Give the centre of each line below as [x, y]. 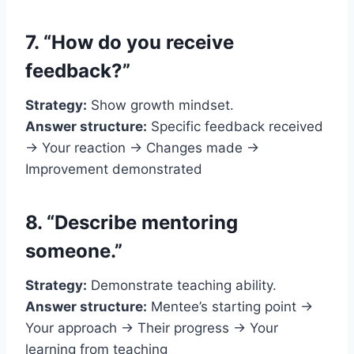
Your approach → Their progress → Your [152, 328]
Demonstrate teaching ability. [182, 285]
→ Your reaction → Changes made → [142, 147]
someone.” [74, 250]
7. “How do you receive [130, 42]
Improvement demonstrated [114, 169]
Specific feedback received [235, 126]
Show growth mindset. [160, 105]
